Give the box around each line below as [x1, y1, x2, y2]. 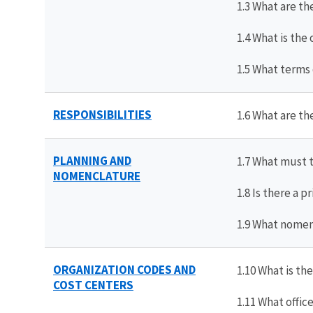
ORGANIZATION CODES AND [53, 261, 196, 277]
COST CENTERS [53, 277, 133, 293]
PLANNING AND [53, 152, 131, 168]
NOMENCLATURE [53, 168, 140, 184]
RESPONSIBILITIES [53, 106, 152, 122]
